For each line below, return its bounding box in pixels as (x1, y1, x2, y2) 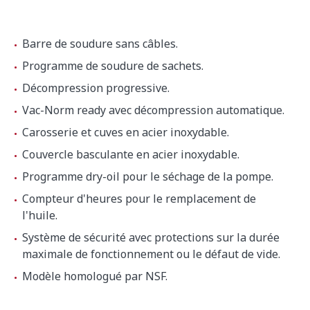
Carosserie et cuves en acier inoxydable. (22, 125, 232, 140)
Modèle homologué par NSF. (22, 268, 167, 284)
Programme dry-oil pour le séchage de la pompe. (22, 169, 273, 185)
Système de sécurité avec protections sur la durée (22, 230, 280, 246)
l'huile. (22, 208, 57, 224)
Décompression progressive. (22, 80, 170, 96)
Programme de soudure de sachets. (22, 58, 203, 74)
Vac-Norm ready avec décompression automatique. (22, 102, 284, 118)
